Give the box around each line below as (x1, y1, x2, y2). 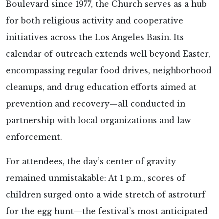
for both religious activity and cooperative (6, 16, 183, 26)
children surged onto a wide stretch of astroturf (6, 190, 205, 200)
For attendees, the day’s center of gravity (6, 157, 176, 167)
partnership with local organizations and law (6, 116, 191, 126)
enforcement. (6, 132, 62, 142)
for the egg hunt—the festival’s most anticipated (6, 207, 208, 217)
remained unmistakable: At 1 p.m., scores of (6, 174, 185, 183)
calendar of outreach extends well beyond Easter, (6, 49, 210, 59)
